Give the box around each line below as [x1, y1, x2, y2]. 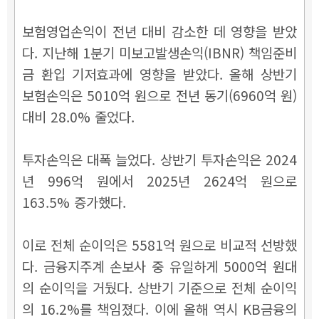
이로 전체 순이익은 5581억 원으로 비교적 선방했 [22, 234, 297, 254]
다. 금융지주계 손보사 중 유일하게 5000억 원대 [22, 256, 297, 276]
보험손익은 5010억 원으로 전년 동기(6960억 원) [22, 85, 297, 105]
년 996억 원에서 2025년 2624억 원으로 [22, 170, 297, 190]
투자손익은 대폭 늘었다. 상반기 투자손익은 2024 [22, 149, 297, 169]
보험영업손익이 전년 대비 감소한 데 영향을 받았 [22, 21, 297, 41]
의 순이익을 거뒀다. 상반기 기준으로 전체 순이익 [22, 277, 297, 297]
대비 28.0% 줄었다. [22, 106, 135, 126]
